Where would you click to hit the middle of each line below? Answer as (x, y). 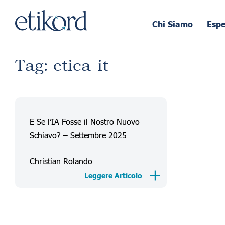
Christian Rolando (61, 161)
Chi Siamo (172, 25)
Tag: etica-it (62, 66)
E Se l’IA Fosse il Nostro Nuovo (84, 121)
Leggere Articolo (113, 176)
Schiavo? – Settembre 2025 (78, 135)
